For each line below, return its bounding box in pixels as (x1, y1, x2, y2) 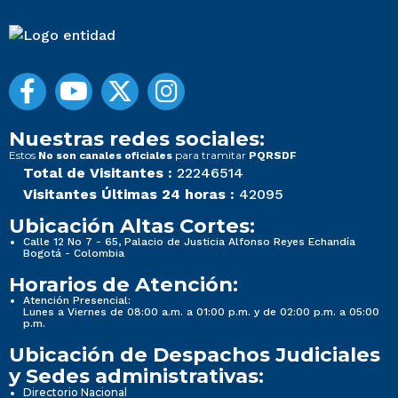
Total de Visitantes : (23, 163, 172, 181)
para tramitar (172, 147, 249, 162)
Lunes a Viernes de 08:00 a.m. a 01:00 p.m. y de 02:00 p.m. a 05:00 (23, 305, 379, 318)
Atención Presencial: (23, 293, 131, 306)
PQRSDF (249, 148, 297, 162)
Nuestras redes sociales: (9, 125, 265, 151)
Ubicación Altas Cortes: (9, 212, 255, 238)
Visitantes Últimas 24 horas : (23, 185, 235, 203)
